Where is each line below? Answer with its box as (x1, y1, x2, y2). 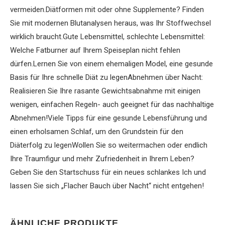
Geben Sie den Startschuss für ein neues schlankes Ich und (10, 168, 206, 177)
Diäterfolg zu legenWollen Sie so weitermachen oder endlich (10, 141, 207, 150)
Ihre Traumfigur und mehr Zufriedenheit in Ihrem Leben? (10, 154, 194, 164)
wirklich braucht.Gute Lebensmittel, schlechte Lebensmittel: (10, 32, 205, 42)
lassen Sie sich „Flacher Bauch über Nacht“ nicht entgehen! (10, 181, 204, 191)
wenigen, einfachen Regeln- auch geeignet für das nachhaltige (10, 100, 214, 109)
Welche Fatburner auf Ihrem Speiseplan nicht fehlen (10, 46, 180, 55)
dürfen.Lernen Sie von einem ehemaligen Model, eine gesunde (10, 59, 213, 69)
